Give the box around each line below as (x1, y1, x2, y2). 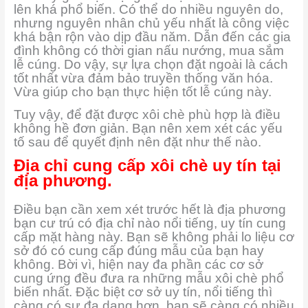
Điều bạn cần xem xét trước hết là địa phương (13, 201, 286, 217)
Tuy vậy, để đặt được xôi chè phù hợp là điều (13, 107, 280, 122)
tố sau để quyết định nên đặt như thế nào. (13, 135, 261, 150)
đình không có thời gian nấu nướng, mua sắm (13, 43, 284, 58)
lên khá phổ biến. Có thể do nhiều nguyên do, (13, 1, 283, 16)
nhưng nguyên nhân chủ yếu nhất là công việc (13, 15, 289, 30)
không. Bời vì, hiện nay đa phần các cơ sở (13, 256, 263, 272)
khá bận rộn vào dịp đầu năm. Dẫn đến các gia (13, 29, 291, 44)
